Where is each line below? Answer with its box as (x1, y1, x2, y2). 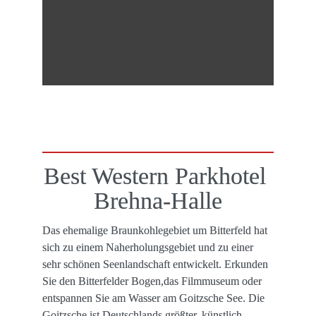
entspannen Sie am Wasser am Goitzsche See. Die (42, 292, 265, 305)
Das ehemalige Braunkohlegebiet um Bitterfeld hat (42, 224, 267, 237)
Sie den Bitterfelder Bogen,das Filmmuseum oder (42, 275, 262, 288)
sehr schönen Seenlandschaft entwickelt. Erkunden (42, 258, 268, 271)
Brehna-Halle (94, 188, 222, 214)
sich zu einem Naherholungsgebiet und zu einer (42, 241, 253, 254)
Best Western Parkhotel (44, 163, 266, 190)
